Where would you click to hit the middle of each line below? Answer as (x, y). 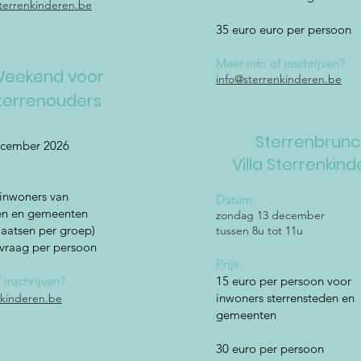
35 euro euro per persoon (284, 29)
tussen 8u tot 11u (261, 230)
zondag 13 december (270, 215)
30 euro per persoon (272, 349)
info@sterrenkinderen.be (279, 79)
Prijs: (230, 264)
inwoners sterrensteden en (285, 298)
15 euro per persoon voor (284, 281)
